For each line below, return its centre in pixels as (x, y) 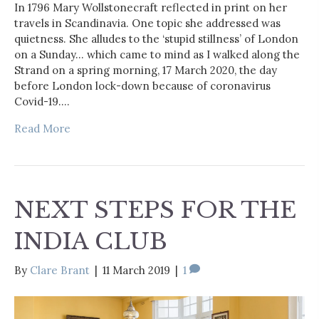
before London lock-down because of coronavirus (142, 86)
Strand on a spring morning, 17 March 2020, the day (146, 70)
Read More (42, 129)
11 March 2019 (136, 270)
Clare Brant (60, 270)
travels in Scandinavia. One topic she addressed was (147, 23)
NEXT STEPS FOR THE (155, 210)
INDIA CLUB (91, 241)
